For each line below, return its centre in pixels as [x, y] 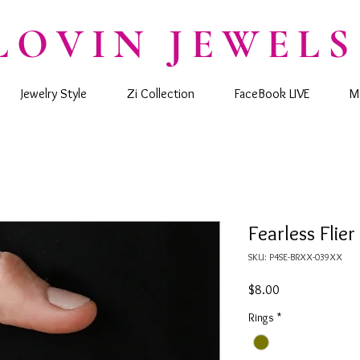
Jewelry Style [54, 94]
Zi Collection [161, 94]
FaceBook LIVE [272, 94]
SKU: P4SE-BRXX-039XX [295, 257]
